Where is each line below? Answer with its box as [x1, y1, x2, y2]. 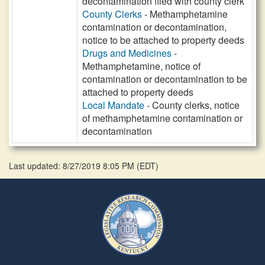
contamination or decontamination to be [82, 72, 247, 86]
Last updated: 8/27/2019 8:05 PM [9, 160, 137, 172]
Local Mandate [82, 98, 144, 112]
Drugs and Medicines [82, 46, 172, 60]
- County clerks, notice [144, 98, 240, 112]
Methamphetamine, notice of [82, 59, 201, 73]
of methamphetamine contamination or [82, 111, 243, 125]
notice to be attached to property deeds [82, 33, 244, 47]
